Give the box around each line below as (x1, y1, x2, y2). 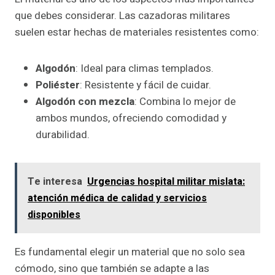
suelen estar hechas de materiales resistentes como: (15, 25, 259, 41)
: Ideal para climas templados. (76, 61, 214, 77)
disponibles (28, 207, 80, 223)
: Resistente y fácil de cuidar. (80, 77, 211, 93)
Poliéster (36, 77, 80, 93)
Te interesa (28, 174, 82, 190)
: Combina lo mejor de (134, 94, 236, 110)
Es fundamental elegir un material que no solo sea (15, 244, 245, 260)
